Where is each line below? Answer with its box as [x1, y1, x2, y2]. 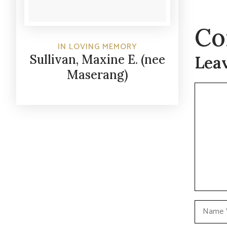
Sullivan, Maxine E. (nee [29, 52, 165, 68]
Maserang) [66, 67, 128, 83]
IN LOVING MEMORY [57, 40, 137, 54]
